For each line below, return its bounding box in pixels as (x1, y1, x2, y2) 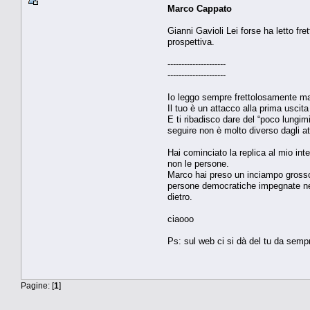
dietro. (167, 191, 192, 202)
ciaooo (167, 213, 194, 224)
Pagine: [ (21, 280, 54, 290)
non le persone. (167, 158, 229, 169)
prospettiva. (167, 36, 215, 47)
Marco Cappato (167, 3, 232, 14)
